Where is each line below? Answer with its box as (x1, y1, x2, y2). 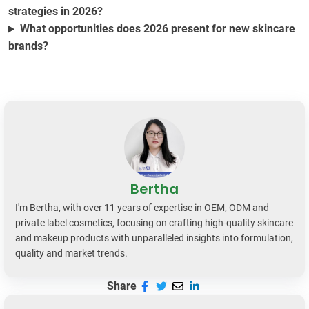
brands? (8, 39, 48, 53)
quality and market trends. (15, 248, 128, 259)
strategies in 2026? (8, 5, 103, 19)
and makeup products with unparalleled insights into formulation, (15, 232, 293, 244)
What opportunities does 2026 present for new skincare (19, 22, 295, 36)
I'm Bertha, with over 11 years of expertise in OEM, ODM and (15, 202, 269, 214)
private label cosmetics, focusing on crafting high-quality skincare (15, 217, 293, 229)
